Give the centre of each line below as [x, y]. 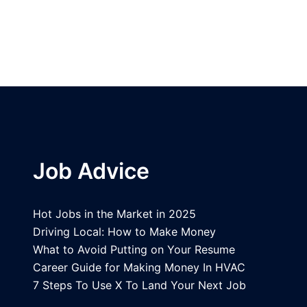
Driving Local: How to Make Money [125, 232]
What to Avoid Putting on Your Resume [134, 250]
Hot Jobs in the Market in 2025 [115, 214]
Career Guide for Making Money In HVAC [139, 268]
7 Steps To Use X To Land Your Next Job [140, 285]
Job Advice [91, 171]
